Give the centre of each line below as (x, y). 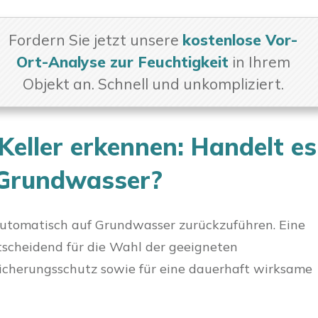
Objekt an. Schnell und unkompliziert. (153, 84)
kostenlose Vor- (240, 40)
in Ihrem (259, 62)
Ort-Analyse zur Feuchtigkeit (122, 62)
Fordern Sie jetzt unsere (96, 40)
